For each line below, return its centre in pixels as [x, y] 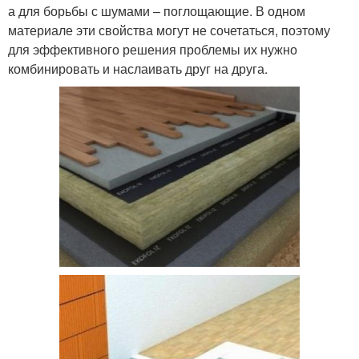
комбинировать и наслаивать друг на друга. [138, 68]
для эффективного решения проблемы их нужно [153, 49]
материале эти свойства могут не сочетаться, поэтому [169, 30]
